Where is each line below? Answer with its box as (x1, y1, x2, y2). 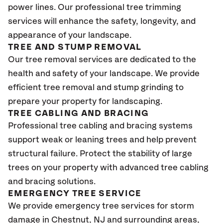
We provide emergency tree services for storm (8, 202, 194, 211)
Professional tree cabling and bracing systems (8, 121, 193, 130)
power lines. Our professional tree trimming (8, 3, 181, 12)
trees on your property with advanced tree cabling (8, 163, 209, 172)
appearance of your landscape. (8, 31, 133, 40)
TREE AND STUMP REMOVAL (8, 43, 142, 52)
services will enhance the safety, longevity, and (8, 17, 196, 26)
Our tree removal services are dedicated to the (8, 55, 196, 64)
